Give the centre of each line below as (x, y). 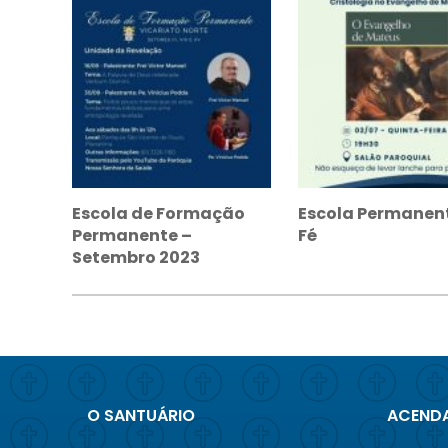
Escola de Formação (158, 213)
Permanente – (132, 235)
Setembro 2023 (136, 257)
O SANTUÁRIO (141, 415)
